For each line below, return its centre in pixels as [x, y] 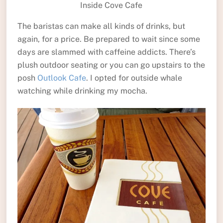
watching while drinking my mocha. [82, 91]
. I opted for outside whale [134, 78]
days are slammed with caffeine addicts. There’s [106, 52]
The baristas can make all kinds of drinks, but [101, 26]
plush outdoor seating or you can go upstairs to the [111, 65]
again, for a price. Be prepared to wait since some [109, 39]
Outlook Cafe [61, 78]
